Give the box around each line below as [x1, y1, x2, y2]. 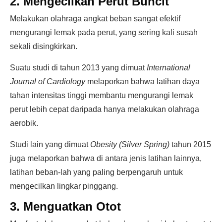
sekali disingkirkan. [10, 42, 77, 51]
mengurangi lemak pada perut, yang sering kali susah [10, 28, 198, 37]
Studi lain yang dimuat [10, 140, 90, 149]
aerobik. [10, 119, 38, 127]
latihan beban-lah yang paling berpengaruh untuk [10, 168, 183, 176]
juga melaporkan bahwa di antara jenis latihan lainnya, [10, 154, 202, 163]
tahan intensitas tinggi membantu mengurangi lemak [10, 91, 193, 100]
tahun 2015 [169, 140, 211, 149]
